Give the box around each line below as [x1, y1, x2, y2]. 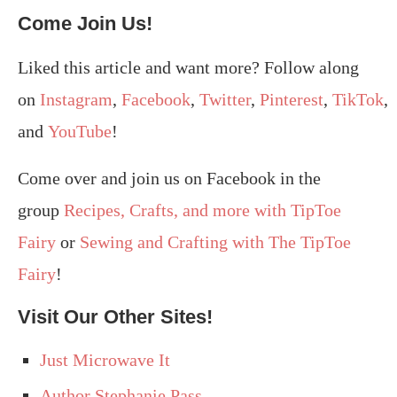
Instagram [40, 90, 113, 110]
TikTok [332, 90, 384, 110]
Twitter [199, 90, 251, 110]
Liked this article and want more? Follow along [18, 58, 359, 78]
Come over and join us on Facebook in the [18, 168, 321, 189]
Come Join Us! [18, 12, 152, 35]
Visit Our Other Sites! [18, 306, 213, 329]
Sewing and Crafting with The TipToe [80, 232, 351, 253]
